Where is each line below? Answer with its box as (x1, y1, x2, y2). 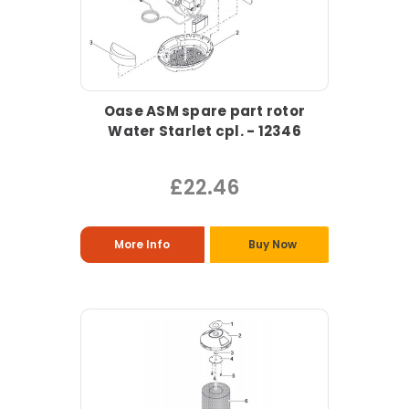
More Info (114, 236, 171, 253)
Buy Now (247, 236, 297, 253)
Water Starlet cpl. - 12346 (108, 121, 301, 142)
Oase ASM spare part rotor (103, 101, 306, 121)
